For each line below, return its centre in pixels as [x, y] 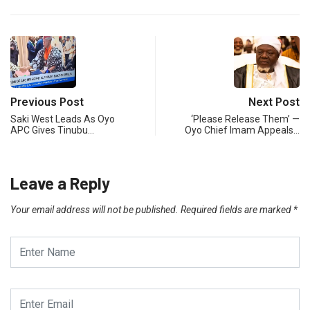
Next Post [274, 102]
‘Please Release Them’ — [245, 119]
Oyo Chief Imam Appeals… [242, 130]
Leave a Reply [60, 183]
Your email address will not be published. [94, 210]
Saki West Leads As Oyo [63, 119]
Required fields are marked [237, 210]
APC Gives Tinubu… [52, 130]
